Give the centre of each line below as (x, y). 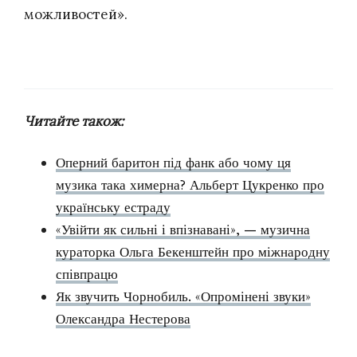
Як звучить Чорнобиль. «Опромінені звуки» (183, 297)
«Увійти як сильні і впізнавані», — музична (183, 230)
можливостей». (76, 15)
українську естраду (113, 208)
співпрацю (87, 275)
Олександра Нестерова (123, 320)
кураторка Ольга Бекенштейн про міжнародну (193, 253)
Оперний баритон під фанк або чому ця (173, 163)
